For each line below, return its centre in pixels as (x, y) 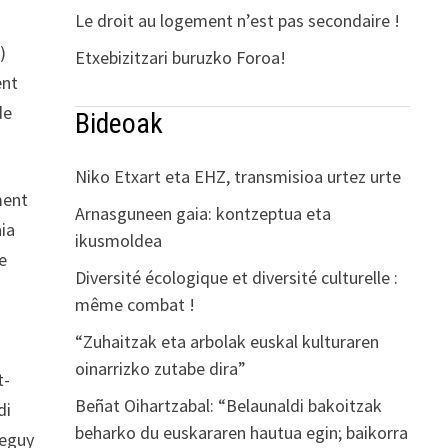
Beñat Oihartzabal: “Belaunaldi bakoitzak (228, 405)
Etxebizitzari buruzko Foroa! (180, 57)
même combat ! (134, 304)
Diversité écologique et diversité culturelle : (236, 277)
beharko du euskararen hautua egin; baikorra (241, 432)
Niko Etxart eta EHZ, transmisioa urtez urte (237, 176)
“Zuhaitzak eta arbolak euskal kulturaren (226, 341)
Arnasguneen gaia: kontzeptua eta (202, 213)
